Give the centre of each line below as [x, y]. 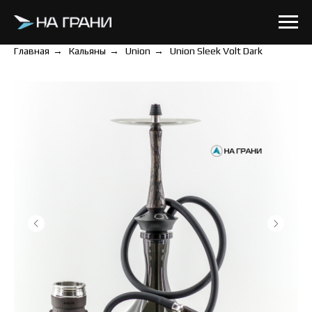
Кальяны [87, 51]
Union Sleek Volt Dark [216, 51]
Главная [32, 51]
